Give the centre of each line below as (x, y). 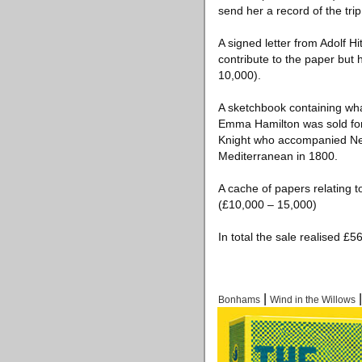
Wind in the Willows (313, 300)
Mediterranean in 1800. (278, 156)
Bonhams (239, 300)
